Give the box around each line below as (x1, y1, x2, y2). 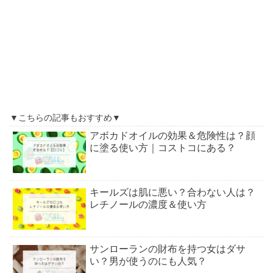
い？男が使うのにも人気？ (90, 256, 207, 267)
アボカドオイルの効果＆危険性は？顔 (90, 130, 255, 141)
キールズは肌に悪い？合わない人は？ (90, 187, 255, 198)
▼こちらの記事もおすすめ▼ (10, 112, 121, 122)
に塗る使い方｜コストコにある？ (90, 142, 236, 153)
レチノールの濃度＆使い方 (90, 199, 207, 210)
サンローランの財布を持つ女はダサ (90, 244, 246, 255)
